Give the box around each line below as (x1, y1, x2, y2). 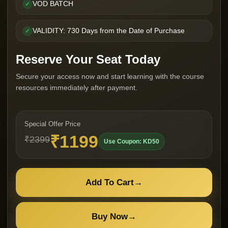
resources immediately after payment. (16, 83, 137, 92)
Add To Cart (85, 178, 134, 187)
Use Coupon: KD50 (104, 138, 159, 145)
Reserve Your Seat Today (16, 52, 160, 66)
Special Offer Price (24, 120, 80, 128)
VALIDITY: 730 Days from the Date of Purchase (33, 26, 185, 35)
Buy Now (92, 212, 128, 221)
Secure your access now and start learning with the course (16, 72, 204, 80)
